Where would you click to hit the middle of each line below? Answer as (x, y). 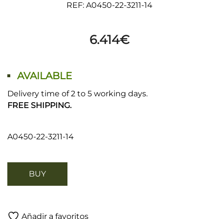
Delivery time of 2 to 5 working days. (77, 93)
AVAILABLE (44, 76)
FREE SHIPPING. (39, 105)
